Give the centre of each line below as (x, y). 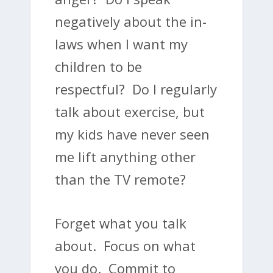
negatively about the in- (131, 22)
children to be (98, 67)
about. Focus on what (125, 246)
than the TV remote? (124, 179)
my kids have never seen (132, 134)
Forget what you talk (121, 223)
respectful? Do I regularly (136, 89)
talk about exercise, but (130, 112)
